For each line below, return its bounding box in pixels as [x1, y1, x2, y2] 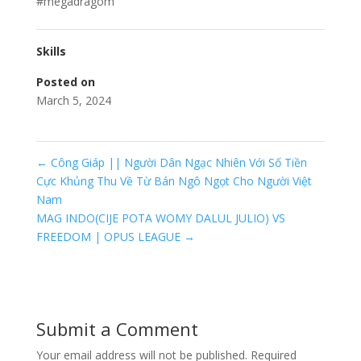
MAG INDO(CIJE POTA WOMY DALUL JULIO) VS [35, 210, 285, 226]
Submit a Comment [35, 316, 198, 341]
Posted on [35, 73, 95, 89]
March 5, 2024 [35, 92, 111, 108]
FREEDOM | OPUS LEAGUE [35, 228, 184, 244]
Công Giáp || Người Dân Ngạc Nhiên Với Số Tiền [47, 154, 307, 170]
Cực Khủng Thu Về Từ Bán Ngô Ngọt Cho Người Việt [35, 172, 312, 189]
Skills [35, 43, 66, 59]
